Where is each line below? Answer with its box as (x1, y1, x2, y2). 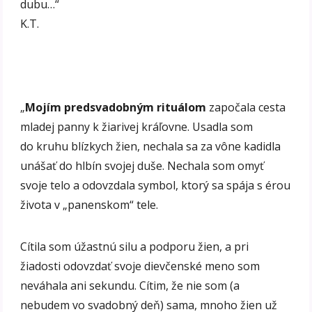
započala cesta (206, 99, 286, 115)
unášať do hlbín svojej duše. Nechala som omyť (20, 157, 265, 173)
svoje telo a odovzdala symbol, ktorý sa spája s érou (20, 177, 291, 193)
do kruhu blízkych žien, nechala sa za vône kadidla (20, 138, 281, 154)
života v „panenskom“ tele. (20, 196, 159, 212)
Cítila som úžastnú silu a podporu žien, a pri (20, 238, 249, 254)
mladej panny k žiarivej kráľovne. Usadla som (20, 118, 253, 134)
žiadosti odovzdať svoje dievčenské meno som (20, 258, 260, 274)
